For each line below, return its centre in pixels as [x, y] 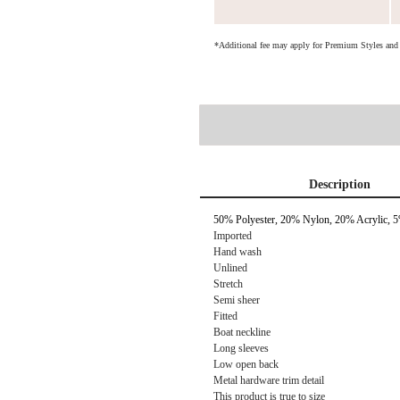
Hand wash [237, 252]
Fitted [225, 316]
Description [339, 185]
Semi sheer [237, 300]
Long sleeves [241, 348]
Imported [233, 236]
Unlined [230, 268]
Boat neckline [242, 332]
